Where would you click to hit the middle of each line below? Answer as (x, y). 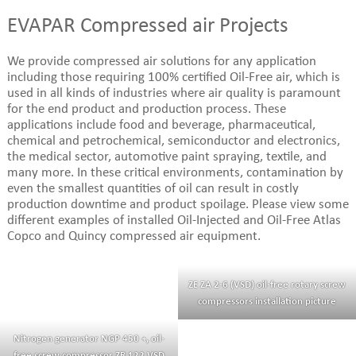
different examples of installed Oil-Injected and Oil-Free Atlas (174, 220)
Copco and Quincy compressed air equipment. (133, 236)
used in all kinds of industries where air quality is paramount (174, 93)
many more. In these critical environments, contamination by (175, 172)
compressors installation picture (267, 301)
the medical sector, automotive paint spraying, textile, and (166, 156)
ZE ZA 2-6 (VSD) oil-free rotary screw (267, 284)
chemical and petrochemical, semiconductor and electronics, (173, 140)
